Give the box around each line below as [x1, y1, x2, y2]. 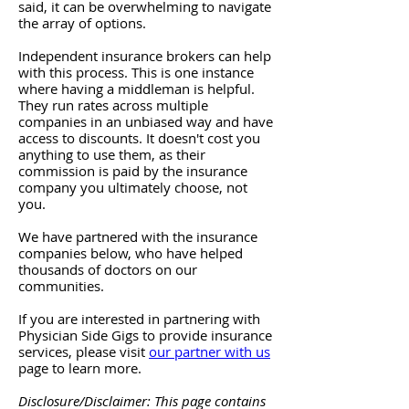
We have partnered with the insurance [18, 227, 257, 246]
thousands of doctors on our [18, 260, 197, 278]
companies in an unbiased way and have [18, 112, 273, 131]
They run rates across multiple [18, 96, 208, 114]
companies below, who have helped [18, 244, 243, 262]
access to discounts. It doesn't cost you [18, 129, 260, 147]
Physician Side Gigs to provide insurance [18, 326, 272, 344]
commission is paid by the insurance [18, 162, 247, 180]
